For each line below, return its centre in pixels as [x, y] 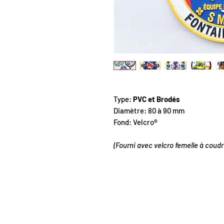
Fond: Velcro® [135, 122]
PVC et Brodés [156, 99]
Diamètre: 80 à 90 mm [149, 110]
